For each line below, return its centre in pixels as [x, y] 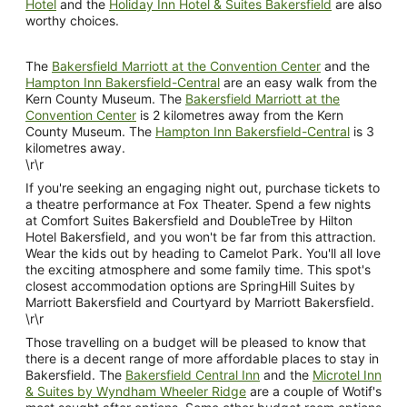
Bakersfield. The [75, 374]
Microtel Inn [347, 374]
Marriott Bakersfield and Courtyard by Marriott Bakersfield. [200, 302]
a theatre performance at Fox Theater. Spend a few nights [198, 203]
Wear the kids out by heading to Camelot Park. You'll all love [203, 253]
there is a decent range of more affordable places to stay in [202, 358]
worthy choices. [72, 20]
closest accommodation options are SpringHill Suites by [190, 285]
